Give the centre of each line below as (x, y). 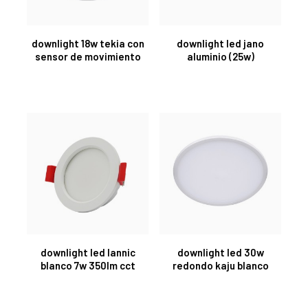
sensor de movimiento (88, 56)
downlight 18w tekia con (88, 43)
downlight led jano (220, 43)
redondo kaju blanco (220, 265)
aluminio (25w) (220, 56)
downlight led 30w (220, 252)
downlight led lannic (88, 252)
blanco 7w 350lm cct (88, 265)
